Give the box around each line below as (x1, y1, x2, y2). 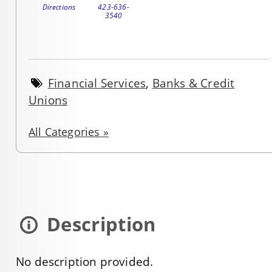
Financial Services (47, 75, 146, 92)
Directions (42, 1, 76, 12)
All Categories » (29, 124, 109, 139)
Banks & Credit (152, 75, 235, 92)
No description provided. (16, 254, 154, 270)
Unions (29, 92, 68, 109)
